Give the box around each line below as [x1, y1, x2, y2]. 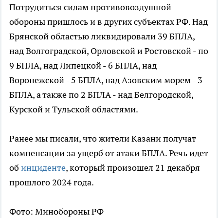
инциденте [21, 162, 66, 173]
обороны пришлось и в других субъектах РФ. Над [9, 16, 208, 27]
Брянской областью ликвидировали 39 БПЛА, [9, 30, 195, 42]
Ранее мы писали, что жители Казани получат [9, 132, 196, 144]
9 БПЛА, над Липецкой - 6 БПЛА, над [9, 59, 157, 71]
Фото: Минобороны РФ [9, 205, 106, 217]
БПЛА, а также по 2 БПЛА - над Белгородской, [9, 89, 193, 100]
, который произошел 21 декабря [66, 162, 200, 173]
